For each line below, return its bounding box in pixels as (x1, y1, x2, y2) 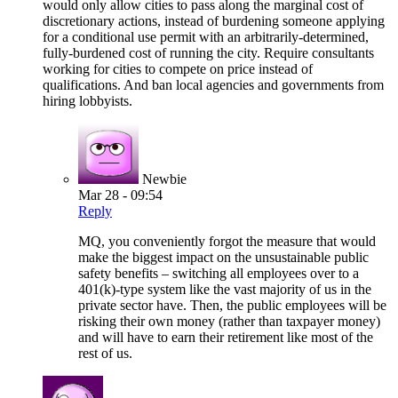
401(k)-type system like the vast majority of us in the (78, 282, 371, 298)
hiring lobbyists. (43, 93, 132, 109)
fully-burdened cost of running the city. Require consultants (43, 45, 374, 61)
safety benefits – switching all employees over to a (78, 266, 359, 282)
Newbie (142, 171, 187, 187)
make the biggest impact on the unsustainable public (78, 250, 369, 266)
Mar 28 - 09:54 (78, 187, 163, 203)
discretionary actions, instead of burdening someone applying (43, 13, 385, 29)
